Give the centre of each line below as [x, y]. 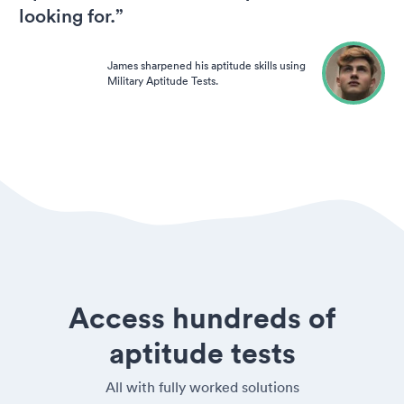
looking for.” [71, 15]
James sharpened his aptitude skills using [207, 65]
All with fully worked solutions [202, 386]
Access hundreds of [202, 317]
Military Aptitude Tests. [163, 80]
